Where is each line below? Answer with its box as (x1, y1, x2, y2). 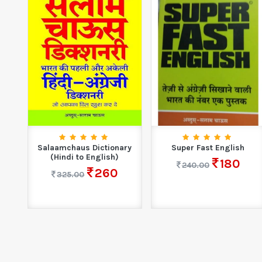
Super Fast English (171, 142, 245, 153)
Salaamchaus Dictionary (37, 142, 132, 153)
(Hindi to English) (50, 151, 119, 162)
